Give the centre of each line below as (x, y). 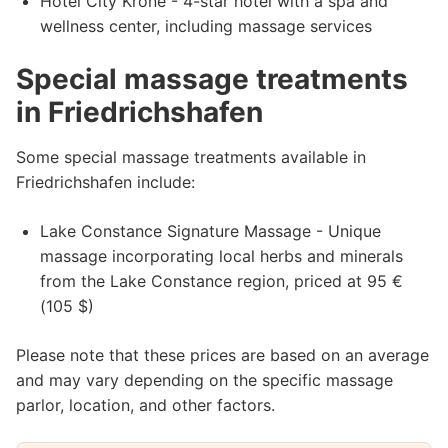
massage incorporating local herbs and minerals (221, 256)
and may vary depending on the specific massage (204, 380)
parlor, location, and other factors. (145, 405)
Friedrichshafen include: (105, 182)
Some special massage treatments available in (191, 157)
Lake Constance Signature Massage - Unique (210, 231)
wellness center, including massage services (206, 26)
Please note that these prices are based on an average (222, 355)
